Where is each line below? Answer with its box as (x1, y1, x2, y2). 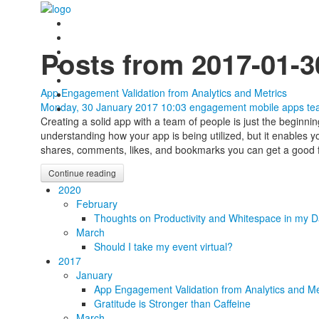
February (76, 197, 117, 211)
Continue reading (48, 167, 116, 179)
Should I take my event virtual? (94, 239, 233, 253)
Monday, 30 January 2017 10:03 (41, 100, 187, 114)
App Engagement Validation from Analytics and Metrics (41, 85, 287, 100)
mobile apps (249, 100, 304, 114)
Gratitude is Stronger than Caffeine (94, 296, 251, 310)
